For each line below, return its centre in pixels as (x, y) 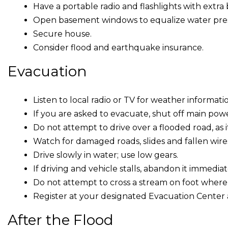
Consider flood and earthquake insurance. (118, 48)
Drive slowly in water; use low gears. (106, 155)
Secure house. (62, 34)
